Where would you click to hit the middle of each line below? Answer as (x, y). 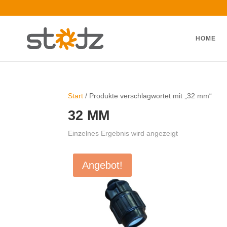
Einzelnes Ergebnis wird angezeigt (123, 133)
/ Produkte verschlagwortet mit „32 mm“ (148, 96)
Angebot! (103, 165)
